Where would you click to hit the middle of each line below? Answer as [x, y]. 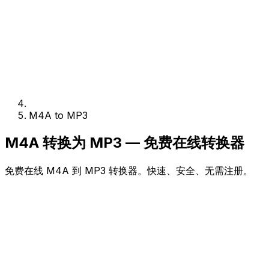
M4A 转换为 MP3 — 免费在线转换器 [125, 142]
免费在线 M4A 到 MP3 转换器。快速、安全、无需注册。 [129, 170]
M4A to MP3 [58, 115]
